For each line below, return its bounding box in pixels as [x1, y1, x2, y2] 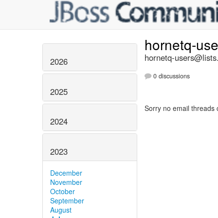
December [50, 168, 82, 178]
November [50, 177, 82, 187]
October [50, 186, 75, 197]
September [50, 196, 84, 206]
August [50, 205, 72, 215]
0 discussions [151, 72, 190, 81]
